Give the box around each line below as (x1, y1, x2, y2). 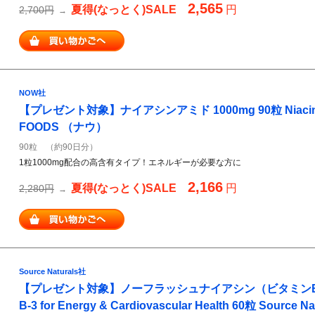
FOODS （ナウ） (19, 121, 107, 133)
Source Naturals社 (19, 267, 86, 276)
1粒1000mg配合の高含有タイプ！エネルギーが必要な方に (19, 157, 241, 167)
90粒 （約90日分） (19, 142, 98, 152)
